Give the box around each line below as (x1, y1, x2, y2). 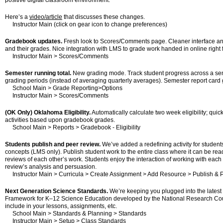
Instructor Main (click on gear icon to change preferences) (5, 21, 167, 28)
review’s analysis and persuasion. (5, 163, 97, 170)
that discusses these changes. (62, 13, 145, 20)
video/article (29, 13, 62, 20)
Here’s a (5, 13, 29, 20)
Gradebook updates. (5, 38, 62, 45)
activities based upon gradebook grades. (5, 116, 115, 123)
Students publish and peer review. (5, 141, 101, 148)
